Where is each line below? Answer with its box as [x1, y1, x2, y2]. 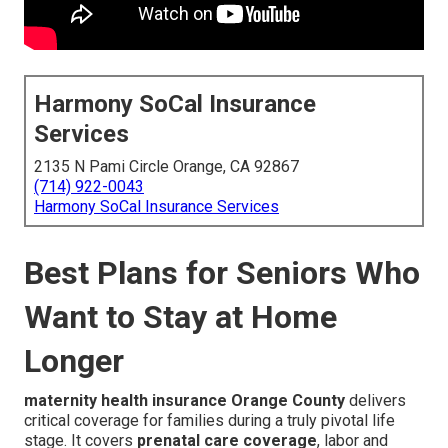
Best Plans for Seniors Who [24, 254, 420, 293]
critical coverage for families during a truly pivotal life [24, 411, 395, 431]
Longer [24, 342, 124, 381]
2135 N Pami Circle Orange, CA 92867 [34, 157, 299, 177]
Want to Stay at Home [24, 298, 337, 337]
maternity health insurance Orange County [24, 391, 345, 411]
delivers [345, 391, 406, 411]
